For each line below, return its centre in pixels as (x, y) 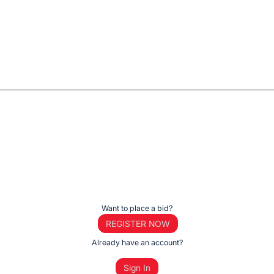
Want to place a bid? (137, 209)
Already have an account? (137, 243)
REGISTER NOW (138, 224)
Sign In (137, 267)
